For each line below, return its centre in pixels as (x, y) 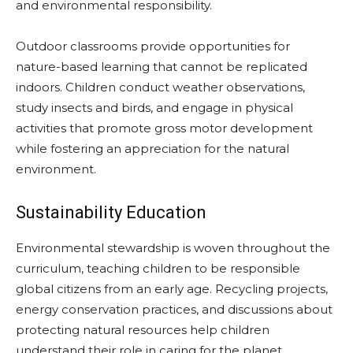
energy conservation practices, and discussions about (174, 309)
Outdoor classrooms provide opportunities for (153, 46)
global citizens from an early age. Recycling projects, (172, 289)
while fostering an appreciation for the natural (152, 149)
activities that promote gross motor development (164, 128)
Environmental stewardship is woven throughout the (173, 248)
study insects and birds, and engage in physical (154, 108)
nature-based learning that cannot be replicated (162, 67)
